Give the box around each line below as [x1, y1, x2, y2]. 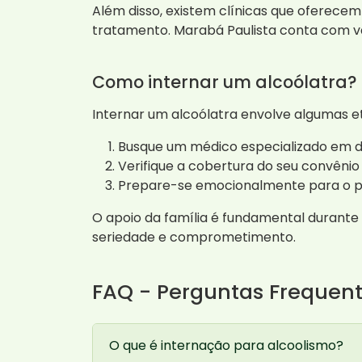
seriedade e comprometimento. [92, 228, 296, 247]
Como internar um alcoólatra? [92, 70, 356, 95]
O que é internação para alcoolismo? [109, 335, 343, 355]
